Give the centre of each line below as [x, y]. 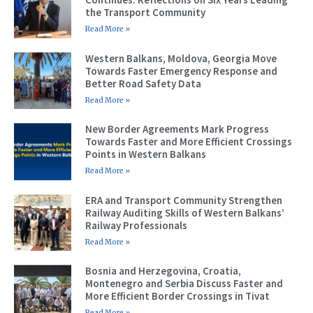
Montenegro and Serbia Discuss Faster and [184, 284]
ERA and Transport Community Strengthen [183, 200]
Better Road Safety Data [143, 83]
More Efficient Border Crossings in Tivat [177, 296]
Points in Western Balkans [145, 154]
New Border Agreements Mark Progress [177, 129]
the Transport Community [145, 12]
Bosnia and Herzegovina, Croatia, [163, 271]
